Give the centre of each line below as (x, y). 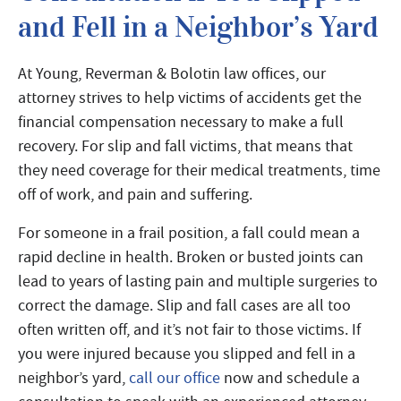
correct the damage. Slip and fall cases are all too (184, 306)
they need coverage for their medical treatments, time (199, 171)
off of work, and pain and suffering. (135, 195)
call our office (175, 378)
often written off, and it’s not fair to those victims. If (189, 330)
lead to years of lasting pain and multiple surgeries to (198, 282)
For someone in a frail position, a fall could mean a (189, 233)
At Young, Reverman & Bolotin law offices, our (172, 74)
